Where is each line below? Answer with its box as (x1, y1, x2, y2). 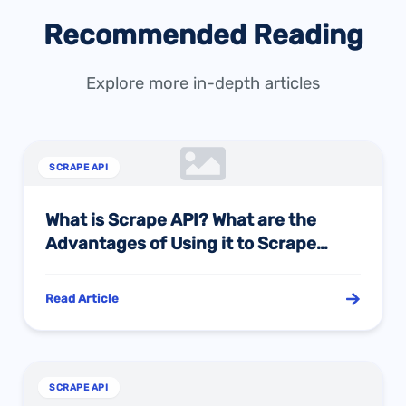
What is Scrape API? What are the (45, 208, 317, 230)
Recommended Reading (43, 18, 363, 53)
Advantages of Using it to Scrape (45, 232, 317, 254)
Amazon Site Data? (45, 256, 202, 277)
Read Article (45, 291, 120, 305)
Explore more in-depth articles (86, 72, 320, 93)
